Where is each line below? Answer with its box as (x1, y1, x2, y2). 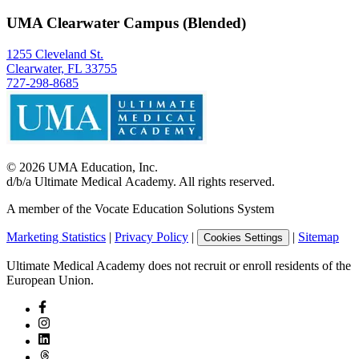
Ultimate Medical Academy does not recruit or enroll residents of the (6, 258, 351, 272)
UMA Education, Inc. (45, 159, 158, 174)
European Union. (6, 272, 94, 287)
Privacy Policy (115, 229, 188, 244)
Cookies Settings (204, 231, 283, 244)
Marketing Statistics (6, 229, 106, 244)
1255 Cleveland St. (6, 46, 103, 61)
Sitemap (298, 229, 339, 244)
